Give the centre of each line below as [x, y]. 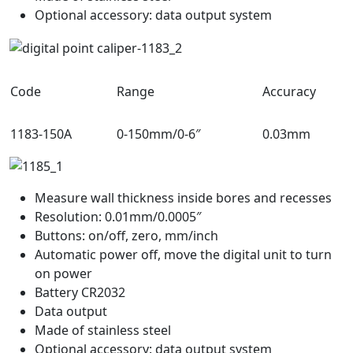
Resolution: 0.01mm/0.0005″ [118, 216]
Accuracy [289, 92]
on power [63, 273]
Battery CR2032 [80, 292]
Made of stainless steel [103, 330]
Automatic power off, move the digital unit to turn [183, 254]
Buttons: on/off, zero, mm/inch [126, 235]
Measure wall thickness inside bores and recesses [183, 197]
